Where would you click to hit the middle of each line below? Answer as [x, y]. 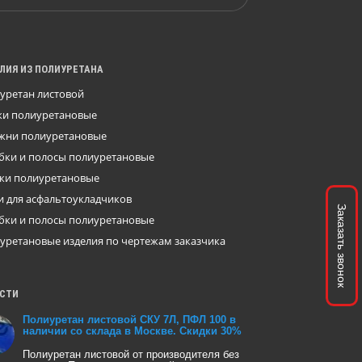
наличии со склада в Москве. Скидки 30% [132, 331]
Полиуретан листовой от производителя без [130, 354]
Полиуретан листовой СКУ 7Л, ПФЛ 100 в [129, 320]
